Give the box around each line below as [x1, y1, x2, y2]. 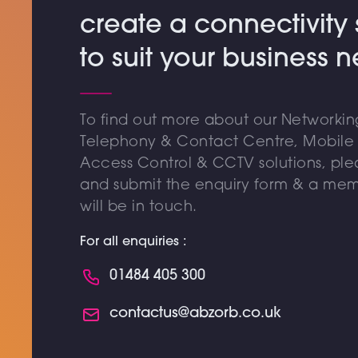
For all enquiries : [80, 236, 186, 249]
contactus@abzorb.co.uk [109, 306, 281, 322]
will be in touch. [80, 200, 197, 215]
